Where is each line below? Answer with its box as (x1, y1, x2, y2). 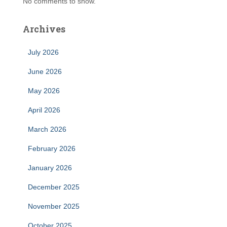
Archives (23, 23, 65, 35)
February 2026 (28, 144, 75, 153)
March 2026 (28, 125, 66, 133)
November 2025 (28, 202, 80, 210)
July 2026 (28, 48, 59, 56)
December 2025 (28, 183, 80, 191)
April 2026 (28, 106, 60, 114)
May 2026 (28, 87, 60, 95)
